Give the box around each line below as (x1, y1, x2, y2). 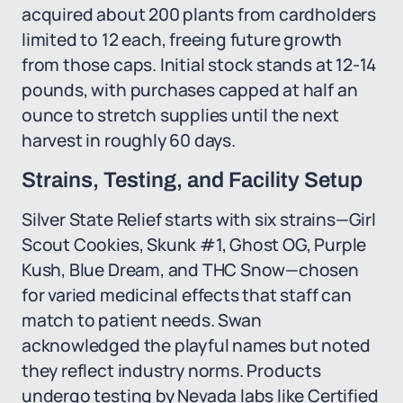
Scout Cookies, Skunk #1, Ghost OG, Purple (22, 233, 367, 256)
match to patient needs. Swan (22, 309, 262, 332)
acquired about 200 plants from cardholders (22, 3, 376, 26)
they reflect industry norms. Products (22, 359, 321, 382)
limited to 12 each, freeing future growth (22, 28, 343, 51)
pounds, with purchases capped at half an (22, 78, 358, 102)
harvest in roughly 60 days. (22, 129, 236, 152)
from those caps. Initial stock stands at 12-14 (22, 53, 377, 76)
